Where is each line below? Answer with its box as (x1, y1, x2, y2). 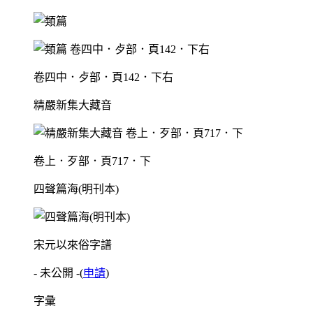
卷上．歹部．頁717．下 (34, 155, 151, 168)
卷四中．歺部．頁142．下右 (34, 71, 173, 84)
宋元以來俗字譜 (34, 239, 112, 252)
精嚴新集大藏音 (34, 99, 112, 112)
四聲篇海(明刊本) (34, 183, 119, 196)
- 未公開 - (34, 267, 80, 279)
